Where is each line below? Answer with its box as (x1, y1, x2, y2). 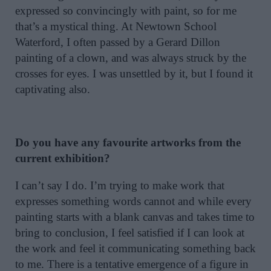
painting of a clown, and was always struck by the (15, 51, 246, 64)
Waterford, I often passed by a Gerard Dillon (15, 35, 220, 48)
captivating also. (15, 82, 90, 96)
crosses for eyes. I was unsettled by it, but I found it (15, 67, 253, 80)
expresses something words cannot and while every (15, 195, 252, 208)
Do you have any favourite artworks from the (15, 136, 241, 149)
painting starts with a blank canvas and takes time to (15, 211, 255, 224)
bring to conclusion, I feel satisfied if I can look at (15, 226, 244, 240)
